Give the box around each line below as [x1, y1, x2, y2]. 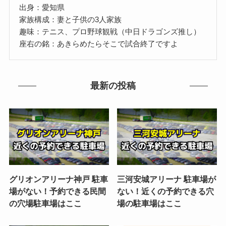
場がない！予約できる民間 [9, 186, 106, 196]
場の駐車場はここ [117, 198, 182, 208]
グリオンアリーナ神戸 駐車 [9, 174, 108, 184]
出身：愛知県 [19, 3, 65, 12]
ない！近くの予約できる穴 [117, 186, 214, 196]
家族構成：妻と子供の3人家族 [19, 15, 122, 24]
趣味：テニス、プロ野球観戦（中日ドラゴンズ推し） [19, 27, 201, 36]
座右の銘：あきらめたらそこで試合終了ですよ [19, 39, 179, 48]
